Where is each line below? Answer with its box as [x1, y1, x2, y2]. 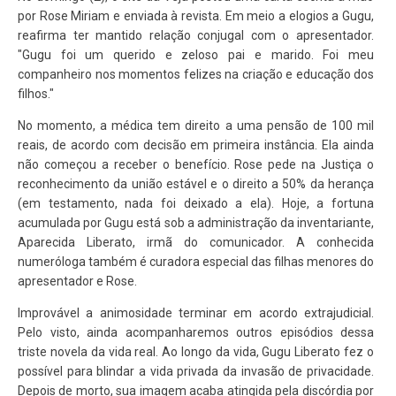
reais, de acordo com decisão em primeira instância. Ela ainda [18, 138, 374, 152]
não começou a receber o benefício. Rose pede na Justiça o [18, 157, 374, 171]
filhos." [18, 87, 54, 101]
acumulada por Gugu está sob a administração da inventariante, [18, 216, 374, 230]
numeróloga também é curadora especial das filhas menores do [18, 255, 374, 269]
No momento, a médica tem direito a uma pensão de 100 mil [18, 118, 374, 133]
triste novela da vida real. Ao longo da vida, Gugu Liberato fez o [18, 345, 374, 359]
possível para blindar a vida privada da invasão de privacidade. [18, 364, 374, 378]
